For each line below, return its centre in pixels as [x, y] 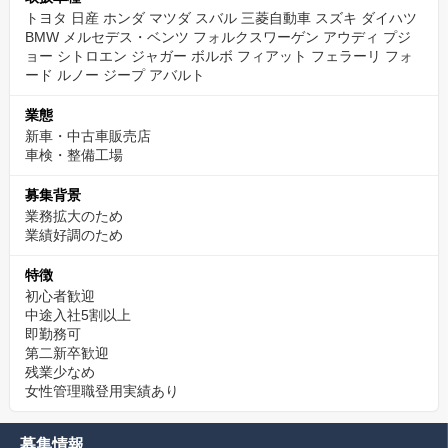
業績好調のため [74, 235]
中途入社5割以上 [78, 315]
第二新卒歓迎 [67, 353]
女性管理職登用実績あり [102, 391]
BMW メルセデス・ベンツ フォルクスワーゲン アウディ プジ [218, 37]
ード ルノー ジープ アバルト [115, 75]
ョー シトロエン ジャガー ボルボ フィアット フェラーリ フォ [219, 56]
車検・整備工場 [74, 155]
